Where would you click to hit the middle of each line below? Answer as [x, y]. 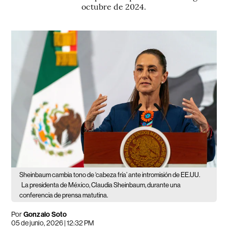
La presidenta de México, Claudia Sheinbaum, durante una [101, 185]
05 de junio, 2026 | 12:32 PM [53, 223]
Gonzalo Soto [45, 214]
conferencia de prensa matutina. [64, 195]
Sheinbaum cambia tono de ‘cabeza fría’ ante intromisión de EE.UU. [110, 175]
